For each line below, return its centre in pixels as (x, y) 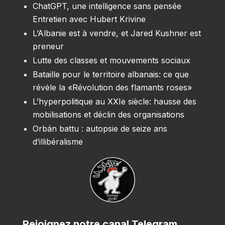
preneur (48, 46)
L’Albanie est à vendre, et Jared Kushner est (117, 33)
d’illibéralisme (58, 142)
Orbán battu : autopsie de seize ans (100, 129)
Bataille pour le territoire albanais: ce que (110, 75)
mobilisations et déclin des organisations (108, 115)
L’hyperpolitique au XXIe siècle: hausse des (114, 102)
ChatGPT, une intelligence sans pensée (107, 6)
